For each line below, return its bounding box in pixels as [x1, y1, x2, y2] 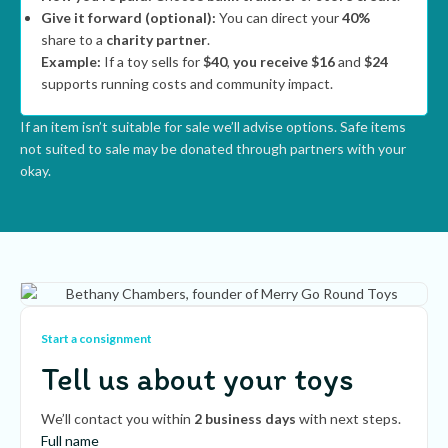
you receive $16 [233, 53, 335, 70]
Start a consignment [41, 331, 152, 347]
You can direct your [216, 9, 342, 26]
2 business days [194, 410, 296, 428]
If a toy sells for [101, 53, 203, 70]
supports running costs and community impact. [41, 75, 333, 92]
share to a [41, 31, 106, 48]
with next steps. [296, 410, 401, 428]
